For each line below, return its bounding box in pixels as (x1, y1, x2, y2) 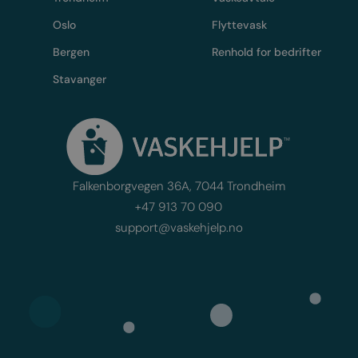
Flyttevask (212, 18, 268, 33)
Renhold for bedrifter (212, 45, 322, 60)
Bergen (53, 45, 90, 60)
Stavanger (53, 72, 107, 87)
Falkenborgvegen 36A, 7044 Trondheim (72, 177, 285, 194)
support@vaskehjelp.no (114, 219, 243, 236)
